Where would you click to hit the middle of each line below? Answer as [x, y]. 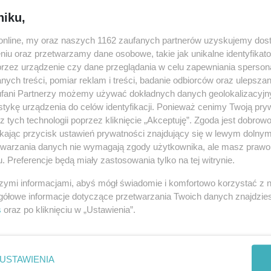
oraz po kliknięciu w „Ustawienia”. [68, 209]
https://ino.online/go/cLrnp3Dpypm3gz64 [136, 52]
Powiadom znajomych [86, 24]
